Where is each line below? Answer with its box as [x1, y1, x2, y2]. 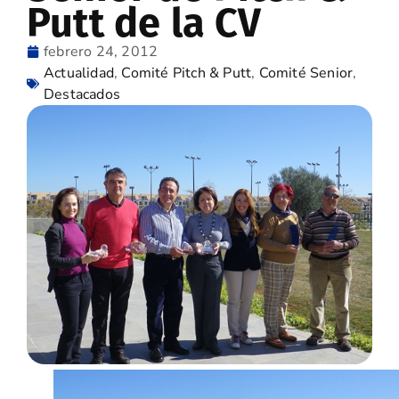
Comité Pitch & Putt [121, 63, 252, 83]
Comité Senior [258, 63, 354, 83]
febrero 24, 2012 [44, 42, 159, 61]
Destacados [44, 85, 120, 104]
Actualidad [44, 63, 114, 83]
